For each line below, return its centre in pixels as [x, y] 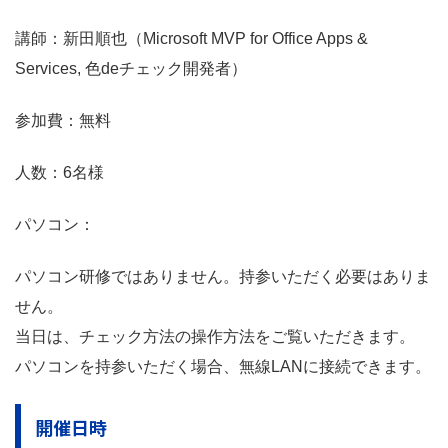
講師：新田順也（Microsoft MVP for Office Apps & [191, 39]
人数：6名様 [59, 173]
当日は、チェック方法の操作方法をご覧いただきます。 [215, 337]
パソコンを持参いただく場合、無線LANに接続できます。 [223, 367]
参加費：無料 [63, 121]
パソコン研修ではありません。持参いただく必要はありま [223, 277]
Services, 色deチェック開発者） [131, 69]
